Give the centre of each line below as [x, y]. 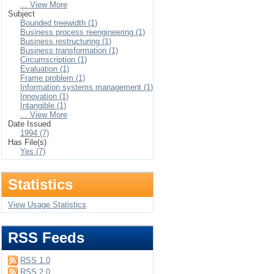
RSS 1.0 [35, 260]
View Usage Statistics [47, 205]
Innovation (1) [44, 96]
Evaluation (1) [45, 69]
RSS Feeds [46, 238]
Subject [21, 14]
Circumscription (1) [54, 60]
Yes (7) [33, 151]
